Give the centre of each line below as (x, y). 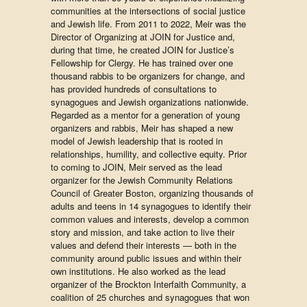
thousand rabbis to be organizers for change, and (148, 76)
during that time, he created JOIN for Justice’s (143, 50)
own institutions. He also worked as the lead (138, 271)
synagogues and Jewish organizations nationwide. (150, 102)
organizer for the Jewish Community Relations (142, 180)
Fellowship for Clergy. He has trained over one (142, 63)
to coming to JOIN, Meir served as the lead (136, 167)
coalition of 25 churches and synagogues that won (150, 297)
